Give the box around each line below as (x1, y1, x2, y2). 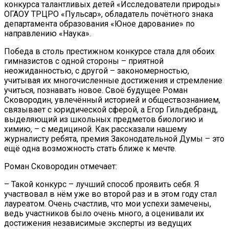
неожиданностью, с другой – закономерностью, (4, 65, 189, 76)
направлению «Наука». (4, 28, 91, 38)
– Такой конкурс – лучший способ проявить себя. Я (4, 179, 199, 189)
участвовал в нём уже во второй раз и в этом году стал (4, 189, 217, 199)
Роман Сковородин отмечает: (4, 161, 117, 171)
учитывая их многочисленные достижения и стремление (4, 75, 222, 85)
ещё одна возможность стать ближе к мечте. (4, 143, 176, 153)
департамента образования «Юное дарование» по (4, 18, 195, 29)
